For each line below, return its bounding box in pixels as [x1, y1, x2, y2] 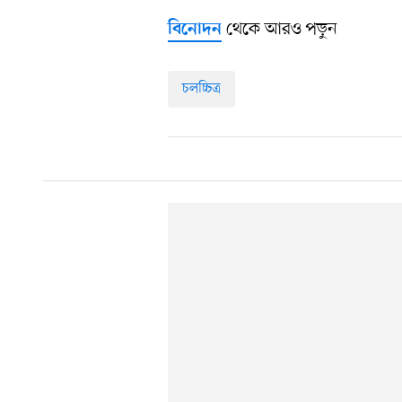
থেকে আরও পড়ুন [222, 17, 337, 41]
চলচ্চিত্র [182, 78, 221, 99]
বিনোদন [168, 19, 222, 40]
